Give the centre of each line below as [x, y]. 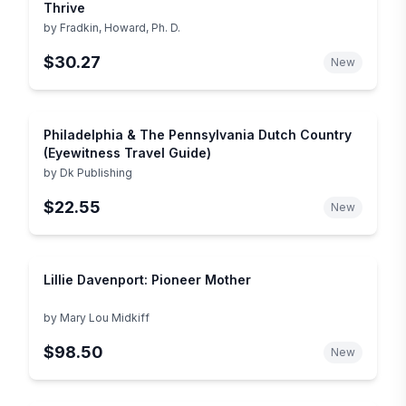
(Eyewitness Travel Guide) [127, 152]
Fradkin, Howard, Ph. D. [120, 27]
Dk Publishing [96, 172]
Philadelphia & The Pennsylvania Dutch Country [198, 134]
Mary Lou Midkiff [105, 317]
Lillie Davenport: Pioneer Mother [147, 279]
